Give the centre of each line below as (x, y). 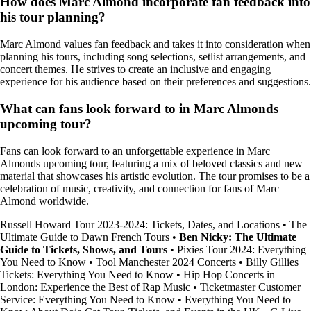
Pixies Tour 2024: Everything (242, 249)
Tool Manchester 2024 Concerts (166, 262)
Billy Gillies (272, 262)
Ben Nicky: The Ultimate (238, 237)
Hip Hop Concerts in (229, 274)
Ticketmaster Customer (250, 287)
